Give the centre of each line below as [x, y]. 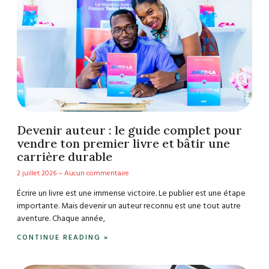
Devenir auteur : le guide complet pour [129, 130]
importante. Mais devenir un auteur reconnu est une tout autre [129, 206]
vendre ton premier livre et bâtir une [123, 143]
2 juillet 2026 [38, 173]
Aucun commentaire [96, 173]
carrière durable [65, 156]
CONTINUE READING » [63, 237]
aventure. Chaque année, [61, 219]
